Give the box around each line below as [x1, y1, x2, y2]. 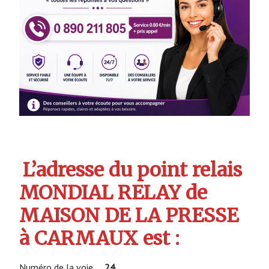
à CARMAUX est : [19, 226, 180, 251]
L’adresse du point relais [23, 158, 243, 183]
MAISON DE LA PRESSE [19, 204, 238, 228]
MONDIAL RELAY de [19, 181, 207, 205]
